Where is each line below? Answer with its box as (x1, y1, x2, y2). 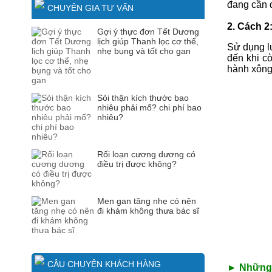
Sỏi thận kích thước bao (97, 93, 189, 103)
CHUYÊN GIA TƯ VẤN (47, 3, 134, 13)
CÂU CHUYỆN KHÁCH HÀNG (47, 259, 161, 269)
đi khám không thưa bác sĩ (97, 206, 199, 216)
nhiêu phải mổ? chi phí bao (97, 103, 202, 112)
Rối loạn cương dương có (97, 149, 195, 159)
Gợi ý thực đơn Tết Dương (97, 27, 199, 36)
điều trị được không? (97, 159, 177, 169)
